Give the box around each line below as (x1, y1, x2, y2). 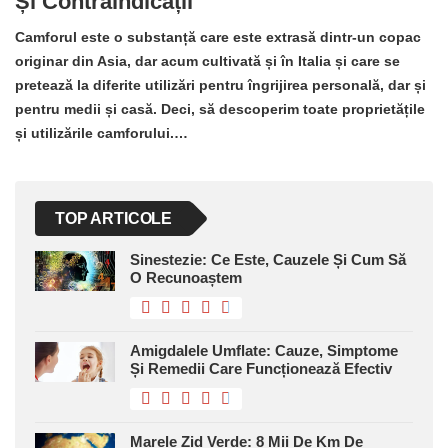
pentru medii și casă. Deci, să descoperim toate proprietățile (15, 101, 425, 118)
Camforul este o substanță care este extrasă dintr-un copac (15, 29, 421, 46)
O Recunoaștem (130, 269, 242, 287)
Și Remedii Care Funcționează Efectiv (130, 360, 392, 378)
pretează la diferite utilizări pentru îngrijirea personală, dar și (15, 77, 426, 94)
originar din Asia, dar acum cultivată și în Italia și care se (15, 53, 400, 70)
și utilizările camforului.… (15, 125, 188, 142)
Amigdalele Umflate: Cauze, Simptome (130, 342, 398, 360)
